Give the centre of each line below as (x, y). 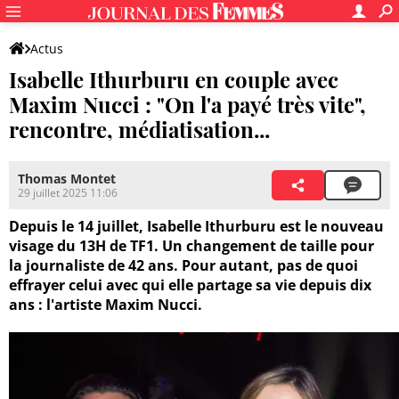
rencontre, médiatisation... (139, 129)
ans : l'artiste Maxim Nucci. (106, 305)
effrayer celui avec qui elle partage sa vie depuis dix (190, 285)
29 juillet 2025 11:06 (68, 193)
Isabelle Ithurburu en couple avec (174, 79)
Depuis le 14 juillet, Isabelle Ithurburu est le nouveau (196, 227)
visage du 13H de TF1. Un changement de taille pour (191, 246)
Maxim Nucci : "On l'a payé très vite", (187, 104)
